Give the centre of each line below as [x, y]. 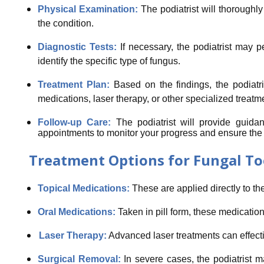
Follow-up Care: [77, 123]
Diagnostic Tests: [77, 47]
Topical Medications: [85, 189]
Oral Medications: [76, 212]
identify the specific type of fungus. [109, 61]
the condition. [65, 24]
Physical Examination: [89, 9]
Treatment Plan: [75, 85]
